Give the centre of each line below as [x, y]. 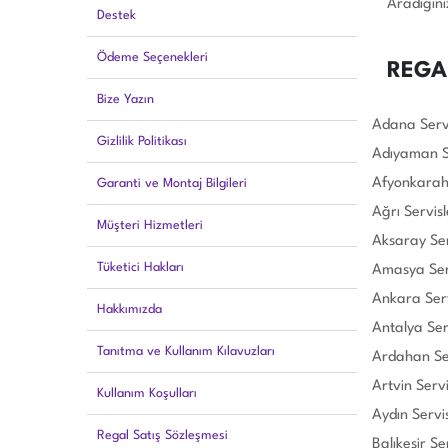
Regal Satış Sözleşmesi [162, 435]
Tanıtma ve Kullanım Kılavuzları [186, 351]
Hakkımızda [129, 309]
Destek [116, 15]
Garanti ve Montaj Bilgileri [172, 183]
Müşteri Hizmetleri [150, 225]
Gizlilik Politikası [142, 141]
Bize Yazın [125, 99]
